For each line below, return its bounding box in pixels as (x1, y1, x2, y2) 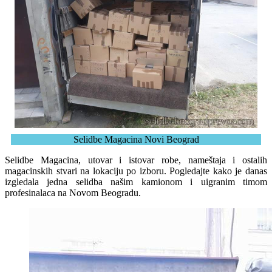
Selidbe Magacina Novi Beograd (73, 134, 199, 144)
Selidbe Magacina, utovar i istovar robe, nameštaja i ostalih (5, 154, 267, 165)
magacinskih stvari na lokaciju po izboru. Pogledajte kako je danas (5, 165, 267, 176)
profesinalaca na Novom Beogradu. (5, 187, 141, 198)
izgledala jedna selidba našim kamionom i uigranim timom (5, 176, 267, 187)
